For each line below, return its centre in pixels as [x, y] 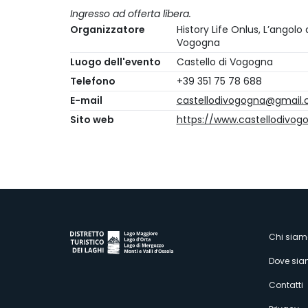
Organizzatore [108, 30]
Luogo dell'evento [115, 62]
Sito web [92, 120]
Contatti [286, 285]
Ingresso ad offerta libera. [132, 14]
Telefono [93, 81]
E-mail [86, 101]
